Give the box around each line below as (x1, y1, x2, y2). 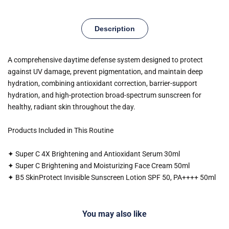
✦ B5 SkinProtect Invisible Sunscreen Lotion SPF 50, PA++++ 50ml (8, 173, 216, 181)
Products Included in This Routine (8, 126, 113, 134)
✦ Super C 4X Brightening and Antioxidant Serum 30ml (8, 149, 180, 158)
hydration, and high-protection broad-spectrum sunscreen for (8, 90, 201, 99)
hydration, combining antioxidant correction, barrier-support (8, 79, 197, 87)
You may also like (82, 209, 147, 219)
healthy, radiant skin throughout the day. (8, 102, 135, 111)
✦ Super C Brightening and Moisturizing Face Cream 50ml (8, 161, 190, 170)
